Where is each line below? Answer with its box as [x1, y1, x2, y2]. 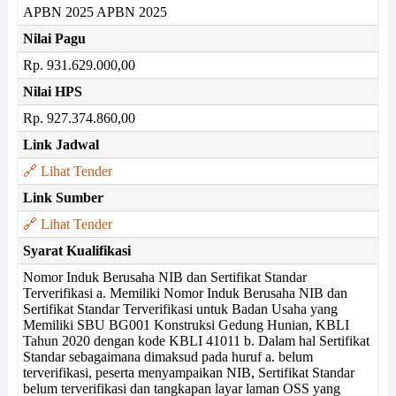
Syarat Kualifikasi [22, 243, 131, 258]
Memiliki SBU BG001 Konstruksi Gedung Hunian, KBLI [22, 317, 349, 332]
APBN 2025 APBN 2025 [22, 4, 167, 19]
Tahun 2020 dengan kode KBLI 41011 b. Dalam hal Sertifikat [22, 333, 369, 348]
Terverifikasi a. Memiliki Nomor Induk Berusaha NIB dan [22, 286, 347, 301]
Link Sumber [22, 190, 103, 205]
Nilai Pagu [22, 31, 86, 46]
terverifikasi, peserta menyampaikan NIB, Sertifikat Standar [22, 365, 354, 380]
